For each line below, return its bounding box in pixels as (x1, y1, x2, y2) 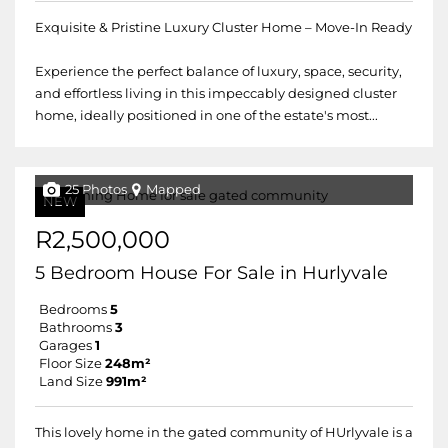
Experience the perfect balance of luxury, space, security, (35, 64, 402, 79)
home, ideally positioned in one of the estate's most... (35, 108, 378, 123)
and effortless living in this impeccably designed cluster (35, 86, 397, 101)
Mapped (146, 182, 201, 197)
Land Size (39, 374, 103, 389)
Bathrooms (39, 320, 112, 335)
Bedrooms (39, 302, 107, 317)
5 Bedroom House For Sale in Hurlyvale (35, 262, 388, 284)
